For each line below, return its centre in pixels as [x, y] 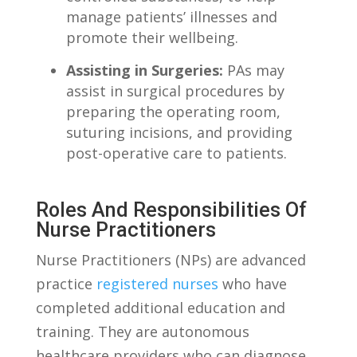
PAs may [253, 71]
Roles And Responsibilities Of [171, 210]
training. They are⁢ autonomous [142, 332]
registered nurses [157, 284]
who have [252, 284]
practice [66, 284]
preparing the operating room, [173, 112]
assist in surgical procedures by [175, 91]
